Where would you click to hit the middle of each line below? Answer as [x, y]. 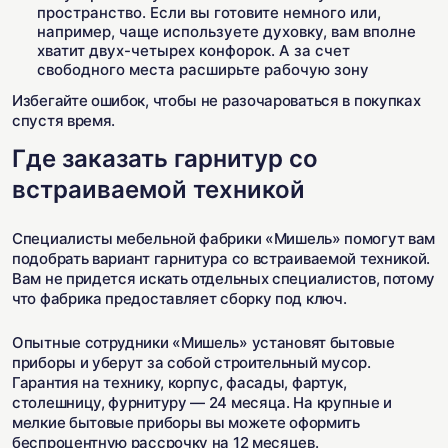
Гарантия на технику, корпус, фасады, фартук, [179, 382]
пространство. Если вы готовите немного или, [209, 12]
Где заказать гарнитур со [165, 158]
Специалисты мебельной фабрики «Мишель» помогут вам [224, 238]
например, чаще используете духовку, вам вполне [226, 31]
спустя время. [64, 120]
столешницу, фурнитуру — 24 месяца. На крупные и [202, 402]
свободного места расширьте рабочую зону [203, 69]
